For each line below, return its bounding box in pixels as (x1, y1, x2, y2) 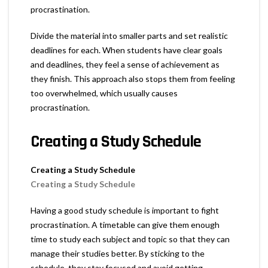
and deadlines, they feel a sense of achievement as (31, 59, 220, 69)
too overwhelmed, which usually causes (31, 87, 178, 98)
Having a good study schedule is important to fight (31, 205, 219, 215)
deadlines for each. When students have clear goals (31, 44, 223, 55)
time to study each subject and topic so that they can (31, 233, 230, 244)
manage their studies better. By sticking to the (31, 248, 205, 258)
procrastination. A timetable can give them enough (31, 219, 220, 230)
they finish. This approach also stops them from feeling (31, 73, 235, 84)
